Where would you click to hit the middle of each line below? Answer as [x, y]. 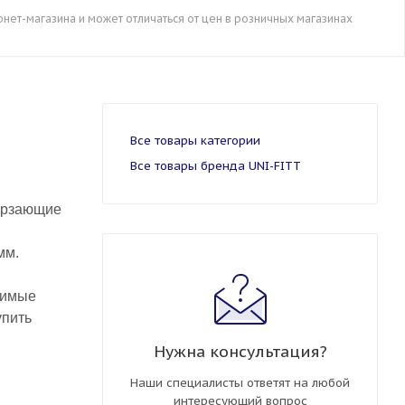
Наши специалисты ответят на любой [240, 382]
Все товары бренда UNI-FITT [216, 165]
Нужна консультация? [240, 351]
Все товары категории [195, 140]
